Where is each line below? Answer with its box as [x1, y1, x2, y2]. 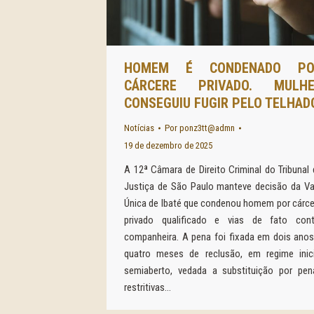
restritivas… [124, 281, 171, 294]
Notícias [124, 123, 154, 133]
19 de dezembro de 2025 [124, 140, 212, 151]
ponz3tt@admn [179, 123, 235, 133]
